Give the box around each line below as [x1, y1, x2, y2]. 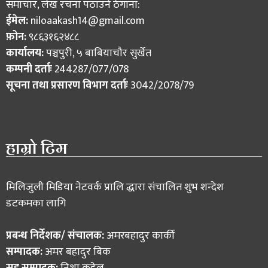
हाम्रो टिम [6, 133, 68, 163]
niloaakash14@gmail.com [31, 11, 145, 30]
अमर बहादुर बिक [45, 242, 111, 261]
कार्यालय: [6, 44, 44, 62]
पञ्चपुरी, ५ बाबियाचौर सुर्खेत [44, 44, 151, 62]
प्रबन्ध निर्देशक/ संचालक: [6, 226, 106, 245]
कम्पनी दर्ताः [6, 60, 54, 78]
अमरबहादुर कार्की [106, 226, 175, 245]
